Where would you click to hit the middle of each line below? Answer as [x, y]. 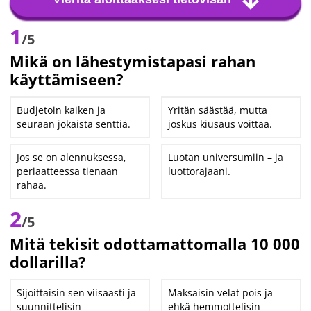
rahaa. [32, 185]
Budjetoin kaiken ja [61, 110]
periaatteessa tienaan [67, 171]
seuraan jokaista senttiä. [74, 124]
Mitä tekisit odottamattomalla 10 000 [155, 244]
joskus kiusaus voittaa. [220, 124]
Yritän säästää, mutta [218, 110]
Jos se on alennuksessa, [72, 157]
